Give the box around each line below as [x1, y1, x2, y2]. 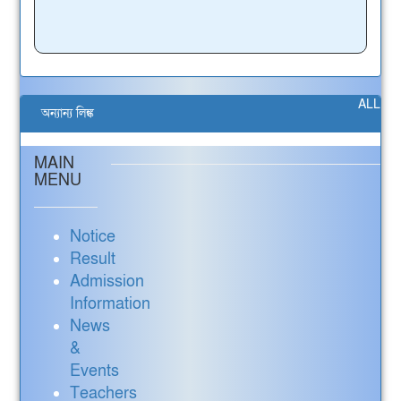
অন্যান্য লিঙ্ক [34, 105, 95, 122]
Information [70, 294, 151, 314]
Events [70, 361, 120, 381]
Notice [70, 226, 116, 247]
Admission [70, 271, 145, 292]
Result [70, 249, 116, 269]
